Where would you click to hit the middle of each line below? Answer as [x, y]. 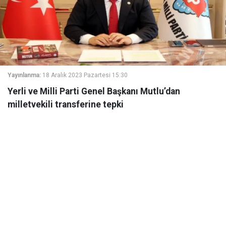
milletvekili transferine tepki [66, 104]
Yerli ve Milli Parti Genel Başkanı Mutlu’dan [94, 91]
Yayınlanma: [24, 75]
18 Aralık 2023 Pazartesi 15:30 [85, 75]
